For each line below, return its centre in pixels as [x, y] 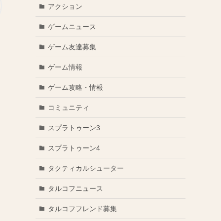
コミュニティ [68, 107]
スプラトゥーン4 [74, 148]
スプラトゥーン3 [74, 128]
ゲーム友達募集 [72, 47]
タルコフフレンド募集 [82, 208]
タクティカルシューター [86, 168]
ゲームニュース [72, 26]
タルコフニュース [75, 188]
